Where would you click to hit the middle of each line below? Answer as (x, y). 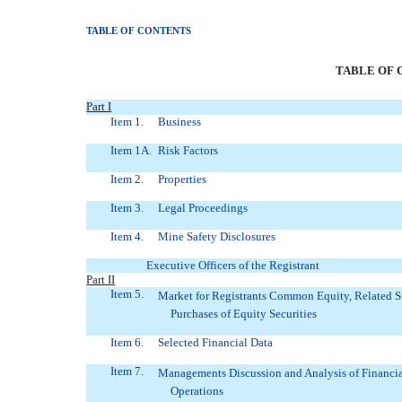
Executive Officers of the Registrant (233, 266)
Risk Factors (188, 151)
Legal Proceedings (203, 208)
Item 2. (127, 179)
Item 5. (127, 294)
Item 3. (127, 208)
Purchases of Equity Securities (243, 314)
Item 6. (127, 343)
